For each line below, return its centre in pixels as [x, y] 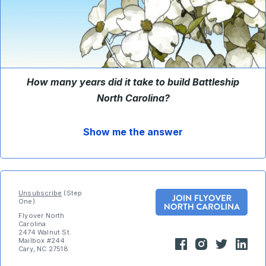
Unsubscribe [40, 193]
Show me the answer [133, 132]
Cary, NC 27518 [43, 249]
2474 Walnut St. [45, 232]
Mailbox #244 [42, 240]
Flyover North [42, 216]
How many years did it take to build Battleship [133, 82]
